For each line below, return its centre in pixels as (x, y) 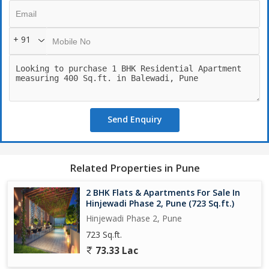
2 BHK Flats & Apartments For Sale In (163, 192)
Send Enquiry (134, 119)
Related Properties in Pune (134, 168)
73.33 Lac (116, 250)
